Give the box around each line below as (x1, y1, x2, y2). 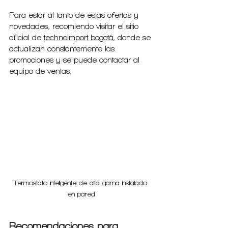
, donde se (113, 33, 153, 42)
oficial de (9, 33, 44, 42)
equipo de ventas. (9, 67, 71, 75)
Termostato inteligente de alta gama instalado (13, 179, 150, 187)
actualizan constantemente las (9, 44, 117, 53)
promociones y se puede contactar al (9, 55, 142, 64)
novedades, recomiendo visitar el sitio (9, 22, 141, 31)
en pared (68, 190, 95, 198)
